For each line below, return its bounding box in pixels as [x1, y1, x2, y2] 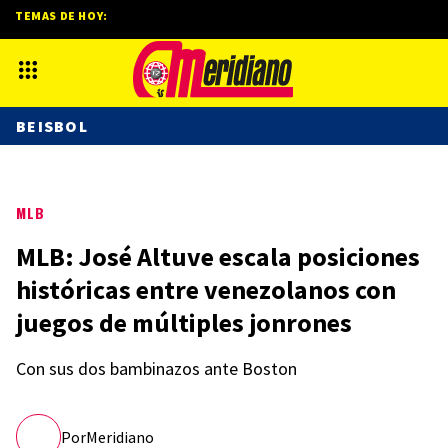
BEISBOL [16, 116, 88, 136]
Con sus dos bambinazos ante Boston [16, 357, 297, 380]
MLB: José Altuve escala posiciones [16, 240, 420, 273]
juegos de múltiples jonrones [16, 306, 352, 339]
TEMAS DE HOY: [15, 8, 108, 23]
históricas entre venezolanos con [16, 273, 396, 306]
